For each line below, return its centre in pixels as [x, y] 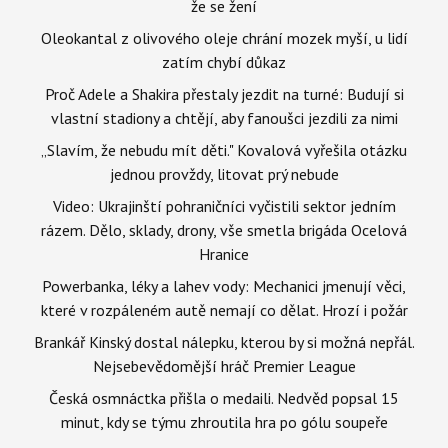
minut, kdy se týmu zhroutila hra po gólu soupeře [224, 421]
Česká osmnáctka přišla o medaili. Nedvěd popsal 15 [224, 397]
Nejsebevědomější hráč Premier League [224, 365]
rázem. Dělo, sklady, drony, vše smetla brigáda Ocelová [224, 229]
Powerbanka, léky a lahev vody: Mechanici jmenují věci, [224, 285]
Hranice [224, 253]
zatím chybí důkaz [224, 61]
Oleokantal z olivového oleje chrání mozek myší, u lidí [224, 37]
